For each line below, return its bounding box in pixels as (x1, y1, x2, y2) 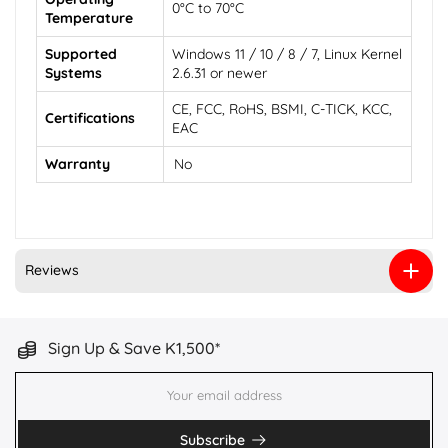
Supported (45, 44, 117, 63)
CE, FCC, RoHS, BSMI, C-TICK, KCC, (172, 99, 392, 118)
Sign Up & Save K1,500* (44, 337, 220, 358)
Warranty (45, 154, 110, 173)
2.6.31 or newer (172, 63, 267, 82)
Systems (45, 63, 102, 82)
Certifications (45, 108, 135, 127)
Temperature (45, 8, 133, 27)
